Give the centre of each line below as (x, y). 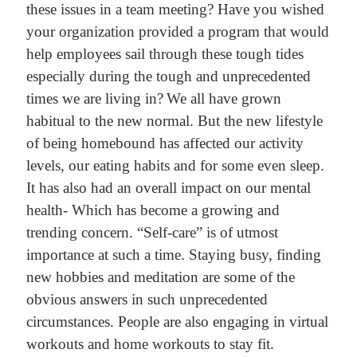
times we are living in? (94, 99)
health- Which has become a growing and (153, 210)
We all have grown (224, 99)
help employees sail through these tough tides (165, 54)
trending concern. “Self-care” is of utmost (152, 233)
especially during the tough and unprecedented (168, 76)
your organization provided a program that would (177, 32)
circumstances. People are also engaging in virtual (177, 322)
